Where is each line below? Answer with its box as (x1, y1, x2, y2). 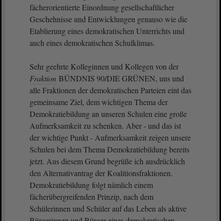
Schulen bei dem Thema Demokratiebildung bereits (30, 144, 189, 154)
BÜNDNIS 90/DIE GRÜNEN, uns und (57, 73, 184, 83)
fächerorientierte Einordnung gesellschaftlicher (30, 2, 174, 12)
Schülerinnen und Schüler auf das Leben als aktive (30, 203, 186, 214)
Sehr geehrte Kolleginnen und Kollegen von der (30, 61, 179, 72)
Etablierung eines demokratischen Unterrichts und (30, 26, 184, 36)
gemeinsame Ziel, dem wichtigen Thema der (30, 97, 168, 107)
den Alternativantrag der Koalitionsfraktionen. (30, 168, 173, 178)
